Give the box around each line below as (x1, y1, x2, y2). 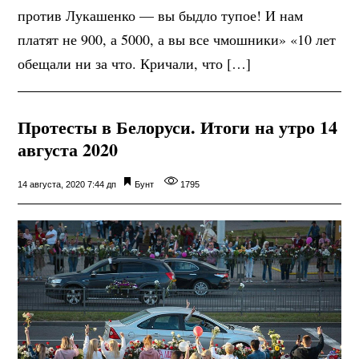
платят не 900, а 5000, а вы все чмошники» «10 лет (18, 29, 337, 49)
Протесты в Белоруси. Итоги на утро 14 (18, 113, 338, 140)
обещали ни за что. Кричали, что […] (18, 53, 252, 73)
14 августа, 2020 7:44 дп (18, 179, 117, 189)
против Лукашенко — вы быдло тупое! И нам (18, 5, 304, 25)
